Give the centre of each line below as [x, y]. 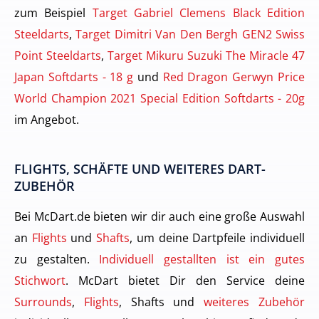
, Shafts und [161, 302]
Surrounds [43, 302]
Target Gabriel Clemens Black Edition [199, 13]
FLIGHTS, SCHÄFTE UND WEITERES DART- [140, 169]
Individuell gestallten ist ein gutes [202, 259]
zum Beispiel [53, 13]
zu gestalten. [57, 259]
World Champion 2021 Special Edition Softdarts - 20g [159, 98]
